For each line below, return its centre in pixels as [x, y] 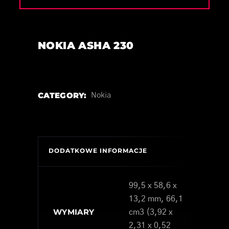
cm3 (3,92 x [151, 212]
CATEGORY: [62, 95]
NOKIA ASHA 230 [86, 45]
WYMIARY [74, 212]
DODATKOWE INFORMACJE [98, 150]
